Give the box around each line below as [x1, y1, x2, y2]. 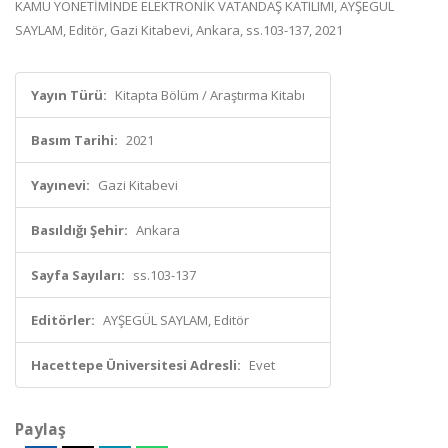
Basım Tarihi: [31, 131, 118, 149]
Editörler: [31, 311, 95, 329]
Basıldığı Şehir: [31, 221, 128, 239]
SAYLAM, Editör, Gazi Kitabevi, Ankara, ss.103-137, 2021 [15, 21, 343, 39]
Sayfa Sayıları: [31, 266, 125, 284]
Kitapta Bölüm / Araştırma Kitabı [115, 86, 305, 104]
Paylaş [15, 418, 66, 440]
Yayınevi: [31, 176, 90, 194]
